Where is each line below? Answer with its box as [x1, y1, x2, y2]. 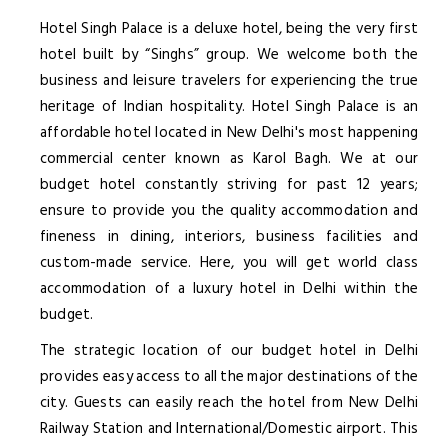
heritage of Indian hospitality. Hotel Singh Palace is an [40, 93, 418, 119]
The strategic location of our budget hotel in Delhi [40, 337, 418, 363]
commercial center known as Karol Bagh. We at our [40, 145, 418, 171]
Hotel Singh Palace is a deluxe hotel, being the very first [40, 15, 418, 41]
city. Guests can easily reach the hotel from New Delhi [40, 389, 418, 415]
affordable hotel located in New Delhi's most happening [40, 119, 418, 145]
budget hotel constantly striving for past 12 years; [40, 171, 418, 197]
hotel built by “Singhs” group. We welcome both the [40, 41, 418, 67]
